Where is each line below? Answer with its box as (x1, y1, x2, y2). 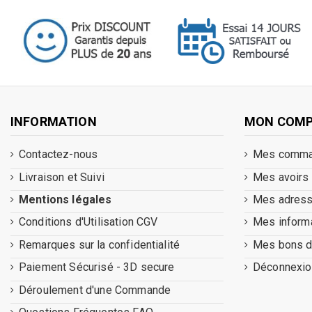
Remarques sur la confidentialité (19, 237, 180, 251)
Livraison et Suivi (19, 170, 104, 184)
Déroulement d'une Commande (19, 283, 171, 297)
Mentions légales (19, 193, 112, 207)
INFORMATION (10, 114, 97, 129)
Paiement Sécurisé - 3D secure (19, 260, 175, 274)
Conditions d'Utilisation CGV (19, 215, 158, 229)
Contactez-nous (19, 148, 98, 162)
